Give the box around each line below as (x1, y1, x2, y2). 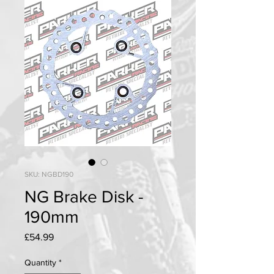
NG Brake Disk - (24, 187, 143, 207)
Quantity (24, 257, 56, 268)
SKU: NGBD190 (24, 170, 73, 179)
